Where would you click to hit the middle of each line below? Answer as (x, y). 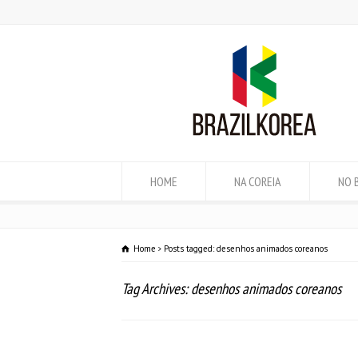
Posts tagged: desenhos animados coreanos (246, 249)
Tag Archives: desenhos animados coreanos (231, 288)
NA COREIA (258, 181)
